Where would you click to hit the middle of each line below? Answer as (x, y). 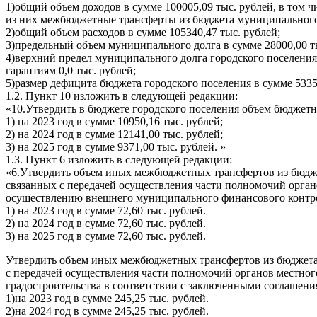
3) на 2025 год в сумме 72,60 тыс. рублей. (106, 236)
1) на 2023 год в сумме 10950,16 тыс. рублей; (114, 122)
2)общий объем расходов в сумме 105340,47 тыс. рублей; (143, 33)
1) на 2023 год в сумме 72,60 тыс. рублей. (106, 211)
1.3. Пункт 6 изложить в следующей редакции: (119, 160)
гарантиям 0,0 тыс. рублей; (71, 71)
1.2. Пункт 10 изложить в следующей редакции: (122, 96)
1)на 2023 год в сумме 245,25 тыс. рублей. (107, 299)
